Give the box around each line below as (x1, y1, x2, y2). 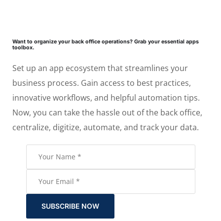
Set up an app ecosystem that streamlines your (12, 63, 188, 74)
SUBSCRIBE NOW (41, 202, 99, 211)
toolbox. (12, 44, 35, 51)
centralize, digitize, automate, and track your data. (12, 122, 199, 133)
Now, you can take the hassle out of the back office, (12, 107, 202, 118)
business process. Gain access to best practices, (12, 77, 191, 89)
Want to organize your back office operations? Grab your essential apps (12, 38, 199, 45)
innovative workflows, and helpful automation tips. (12, 92, 200, 104)
